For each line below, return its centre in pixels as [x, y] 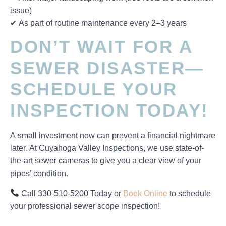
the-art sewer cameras [50, 161]
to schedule [189, 193]
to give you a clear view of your [145, 161]
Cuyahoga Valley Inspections [91, 148]
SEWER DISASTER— [107, 68]
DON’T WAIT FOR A [101, 47]
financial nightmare [181, 136]
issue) [21, 10]
